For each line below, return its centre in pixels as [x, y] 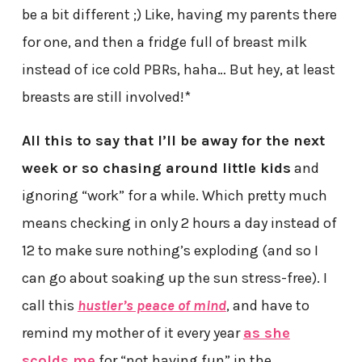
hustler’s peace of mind [152, 306]
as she [266, 333]
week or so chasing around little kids [156, 168]
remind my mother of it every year [132, 333]
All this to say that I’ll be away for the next [173, 141]
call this [49, 306]
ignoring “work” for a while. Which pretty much [174, 196]
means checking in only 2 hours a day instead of [179, 223]
